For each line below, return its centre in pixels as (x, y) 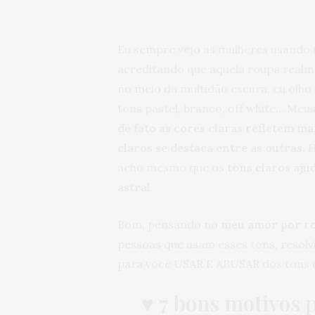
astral (134, 187)
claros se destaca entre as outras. (211, 148)
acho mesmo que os (172, 168)
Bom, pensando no (169, 225)
